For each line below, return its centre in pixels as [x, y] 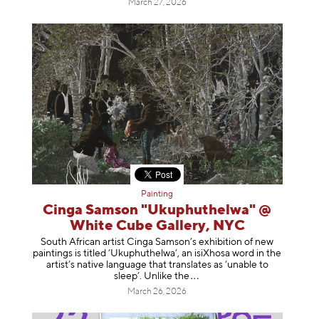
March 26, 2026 [157, 292]
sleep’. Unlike [143, 276]
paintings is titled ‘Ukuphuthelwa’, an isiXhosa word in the [157, 253]
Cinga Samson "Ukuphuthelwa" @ [157, 211]
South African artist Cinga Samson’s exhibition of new [157, 242]
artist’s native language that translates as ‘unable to [157, 265]
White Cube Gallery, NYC [157, 226]
